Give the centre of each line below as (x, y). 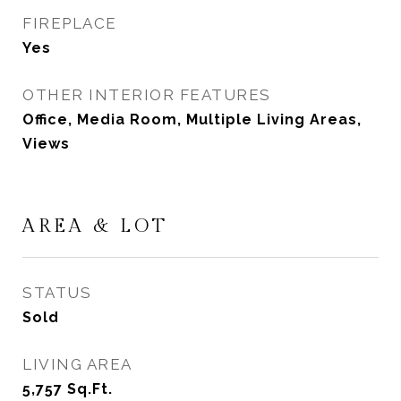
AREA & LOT (95, 226)
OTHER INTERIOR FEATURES (147, 95)
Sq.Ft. (90, 389)
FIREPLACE (70, 23)
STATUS (57, 293)
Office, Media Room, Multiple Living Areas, (192, 119)
